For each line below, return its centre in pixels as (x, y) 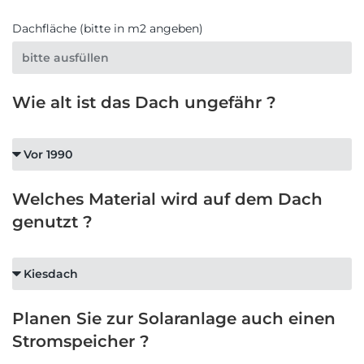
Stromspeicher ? (81, 342)
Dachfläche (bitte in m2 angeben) (108, 29)
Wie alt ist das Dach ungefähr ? (144, 103)
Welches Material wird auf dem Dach (167, 199)
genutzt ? (52, 222)
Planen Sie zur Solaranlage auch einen (174, 319)
